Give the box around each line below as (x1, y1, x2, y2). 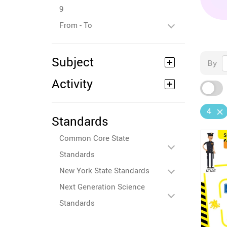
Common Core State (59, 133, 129, 143)
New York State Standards (59, 165, 149, 175)
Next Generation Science (59, 181, 145, 192)
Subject (52, 54, 94, 70)
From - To (59, 20, 92, 30)
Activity (52, 75, 93, 92)
